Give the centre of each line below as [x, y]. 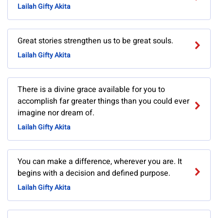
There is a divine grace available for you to [91, 90]
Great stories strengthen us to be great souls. [95, 41]
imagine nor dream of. [56, 113]
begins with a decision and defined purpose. [94, 173]
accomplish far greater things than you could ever [103, 101]
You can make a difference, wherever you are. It [100, 162]
